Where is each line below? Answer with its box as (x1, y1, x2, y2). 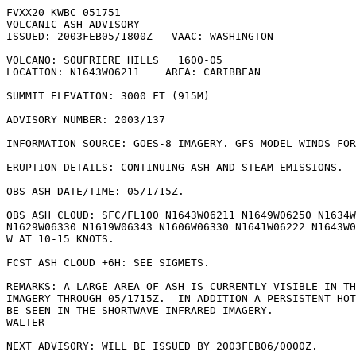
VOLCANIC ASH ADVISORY (6, 18, 140, 30)
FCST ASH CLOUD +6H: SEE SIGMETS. (6, 257, 210, 269)
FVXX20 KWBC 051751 (6, 6, 121, 18)
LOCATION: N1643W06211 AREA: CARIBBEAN (6, 66, 261, 78)
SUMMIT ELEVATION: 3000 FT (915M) (6, 90, 210, 102)
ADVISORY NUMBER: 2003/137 (6, 114, 165, 126)
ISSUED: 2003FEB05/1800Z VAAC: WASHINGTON (6, 30, 273, 42)
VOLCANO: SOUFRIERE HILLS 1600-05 (6, 54, 222, 66)
